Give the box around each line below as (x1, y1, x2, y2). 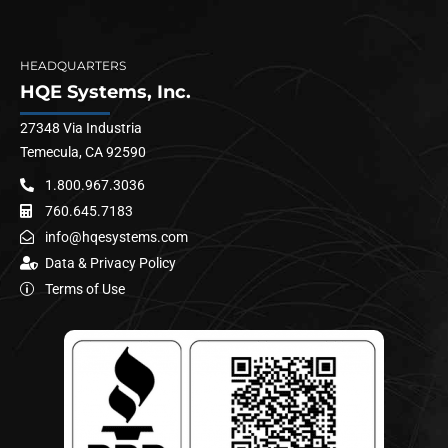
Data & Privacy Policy (44, 254, 176, 271)
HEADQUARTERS (20, 58, 126, 74)
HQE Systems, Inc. (20, 81, 191, 104)
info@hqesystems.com (44, 228, 188, 245)
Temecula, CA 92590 (20, 143, 146, 160)
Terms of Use (44, 280, 125, 297)
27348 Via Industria (20, 119, 142, 136)
